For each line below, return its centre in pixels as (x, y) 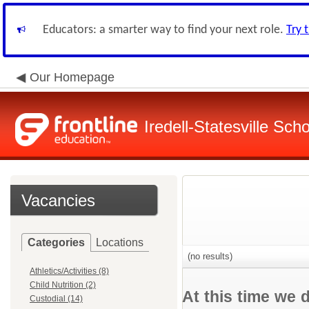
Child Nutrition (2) (63, 285)
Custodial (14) (56, 299)
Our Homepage (72, 77)
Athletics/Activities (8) (69, 271)
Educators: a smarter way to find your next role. (165, 30)
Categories (56, 242)
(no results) (209, 256)
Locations (120, 242)
